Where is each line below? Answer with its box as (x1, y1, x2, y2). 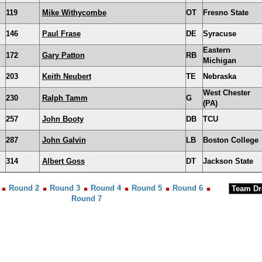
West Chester (202, 88, 250, 97)
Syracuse (202, 29, 236, 38)
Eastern (202, 46, 230, 54)
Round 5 (132, 184, 162, 192)
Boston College (202, 136, 258, 144)
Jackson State (202, 157, 253, 166)
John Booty (42, 115, 84, 123)
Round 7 (71, 194, 102, 203)
